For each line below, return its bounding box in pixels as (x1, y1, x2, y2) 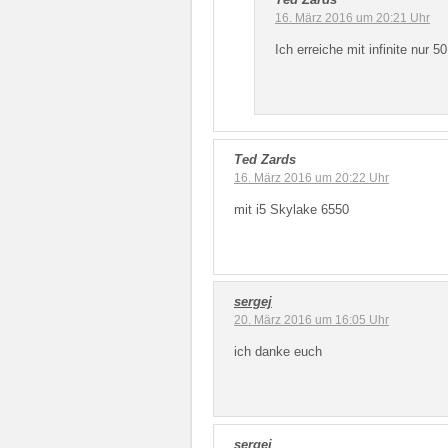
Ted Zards (234, 151, 296, 167)
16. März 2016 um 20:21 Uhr (275, 10, 430, 25)
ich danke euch (234, 344, 322, 359)
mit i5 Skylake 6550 (234, 201, 349, 217)
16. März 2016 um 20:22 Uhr (234, 170, 389, 185)
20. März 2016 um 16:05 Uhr (234, 313, 389, 327)
